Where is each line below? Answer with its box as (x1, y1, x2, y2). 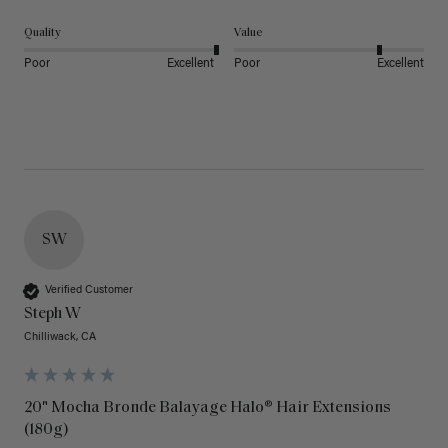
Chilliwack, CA (24, 331, 96, 343)
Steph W (24, 305, 81, 322)
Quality (24, 26, 61, 39)
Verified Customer (45, 285, 133, 297)
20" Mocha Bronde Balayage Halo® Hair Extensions (24, 399, 391, 416)
